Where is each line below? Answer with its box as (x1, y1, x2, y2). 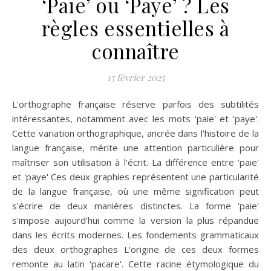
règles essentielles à (41, 15, 230, 42)
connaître (91, 38, 180, 65)
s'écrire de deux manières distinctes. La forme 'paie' (12, 200, 259, 212)
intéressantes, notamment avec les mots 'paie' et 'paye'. (12, 113, 259, 125)
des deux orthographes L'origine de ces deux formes (12, 243, 259, 256)
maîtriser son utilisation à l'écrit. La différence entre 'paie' (12, 156, 259, 169)
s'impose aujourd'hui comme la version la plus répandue (12, 214, 259, 227)
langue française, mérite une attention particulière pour (12, 142, 259, 154)
